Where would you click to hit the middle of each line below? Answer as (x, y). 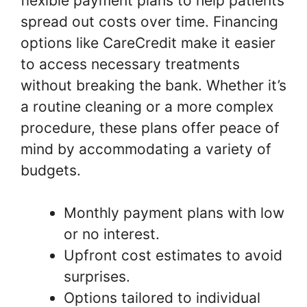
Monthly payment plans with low (174, 213)
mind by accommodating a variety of (146, 149)
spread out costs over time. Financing (149, 21)
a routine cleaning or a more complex (147, 106)
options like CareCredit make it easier (148, 42)
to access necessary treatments (130, 64)
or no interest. (112, 234)
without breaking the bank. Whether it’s (153, 85)
